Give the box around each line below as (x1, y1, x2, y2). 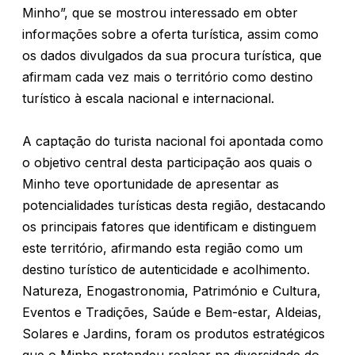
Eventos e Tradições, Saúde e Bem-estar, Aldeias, (22, 304, 322, 320)
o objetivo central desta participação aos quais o (22, 155, 312, 170)
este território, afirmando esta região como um (22, 240, 303, 256)
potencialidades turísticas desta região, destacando (22, 197, 326, 213)
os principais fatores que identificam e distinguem (22, 219, 316, 235)
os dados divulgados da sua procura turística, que (22, 48, 322, 63)
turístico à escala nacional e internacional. (22, 90, 274, 106)
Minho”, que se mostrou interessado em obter (22, 5, 298, 21)
